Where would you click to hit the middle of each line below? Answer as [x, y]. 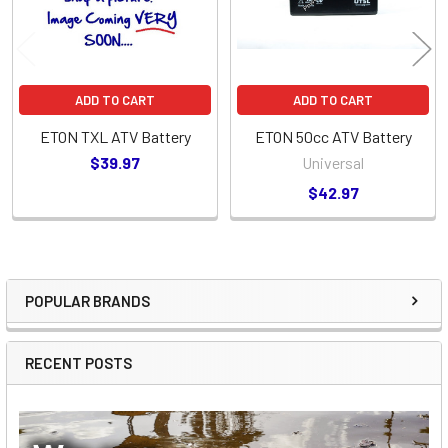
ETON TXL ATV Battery [115, 136]
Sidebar [74, 320]
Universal [333, 162]
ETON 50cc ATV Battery [333, 136]
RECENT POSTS [78, 362]
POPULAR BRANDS [87, 300]
